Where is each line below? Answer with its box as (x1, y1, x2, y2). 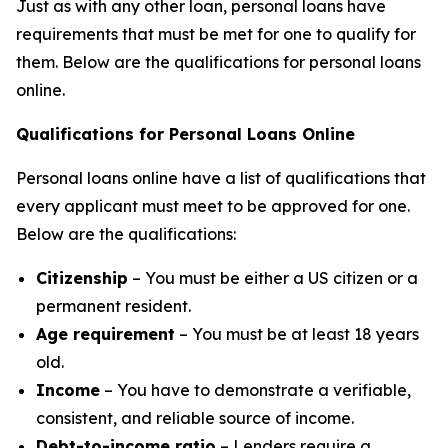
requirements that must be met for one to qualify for (16, 23, 416, 44)
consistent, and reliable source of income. (36, 407, 354, 428)
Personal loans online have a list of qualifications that (16, 167, 426, 188)
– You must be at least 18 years (175, 323, 419, 344)
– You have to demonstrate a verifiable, (100, 379, 411, 400)
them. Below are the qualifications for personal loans (16, 51, 421, 72)
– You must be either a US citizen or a (128, 267, 418, 288)
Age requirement (36, 323, 175, 344)
